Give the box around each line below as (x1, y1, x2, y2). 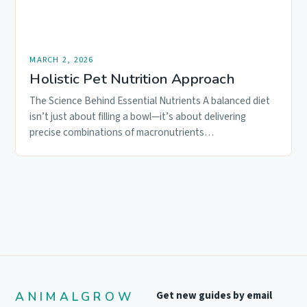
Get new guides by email (156, 288, 273, 304)
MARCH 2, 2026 (29, 53, 94, 66)
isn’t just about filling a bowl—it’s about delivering (29, 109, 247, 125)
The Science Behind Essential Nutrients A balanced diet (29, 93, 271, 109)
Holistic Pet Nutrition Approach (29, 69, 235, 89)
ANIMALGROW (15, 288, 135, 306)
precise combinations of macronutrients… (29, 125, 214, 140)
